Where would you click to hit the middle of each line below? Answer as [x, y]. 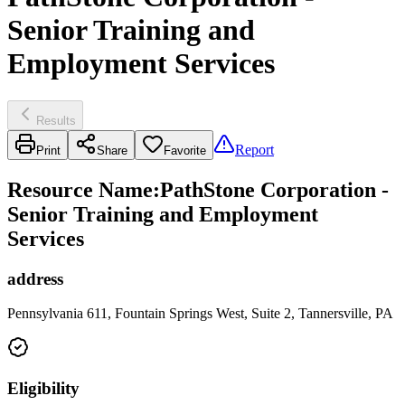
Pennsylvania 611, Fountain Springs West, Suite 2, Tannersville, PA [200, 314]
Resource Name [80, 189]
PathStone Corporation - [274, 189]
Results [56, 120]
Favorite [185, 150]
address [35, 278]
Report [254, 149]
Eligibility [43, 389]
